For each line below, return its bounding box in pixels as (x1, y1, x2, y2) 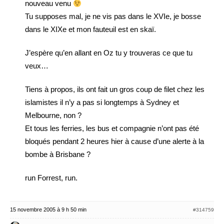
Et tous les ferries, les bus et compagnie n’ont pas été (25, 124, 199, 132)
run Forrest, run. (25, 173, 77, 182)
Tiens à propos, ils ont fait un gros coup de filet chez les (25, 85, 204, 93)
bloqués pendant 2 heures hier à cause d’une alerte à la (25, 137, 204, 145)
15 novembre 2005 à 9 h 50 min (10, 206, 86, 212)
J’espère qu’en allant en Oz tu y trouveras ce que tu (25, 48, 192, 57)
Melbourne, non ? (25, 111, 81, 119)
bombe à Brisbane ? (25, 150, 90, 158)
